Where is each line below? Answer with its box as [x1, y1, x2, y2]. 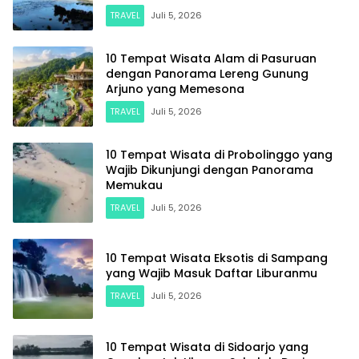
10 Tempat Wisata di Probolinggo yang [106, 146, 333, 163]
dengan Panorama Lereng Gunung [106, 65, 309, 82]
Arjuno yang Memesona [106, 80, 244, 97]
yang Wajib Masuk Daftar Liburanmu [106, 265, 317, 282]
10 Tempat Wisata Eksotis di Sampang [106, 250, 328, 267]
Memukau [106, 176, 163, 193]
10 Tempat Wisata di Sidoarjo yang [106, 338, 309, 355]
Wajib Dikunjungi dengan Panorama [106, 161, 313, 178]
